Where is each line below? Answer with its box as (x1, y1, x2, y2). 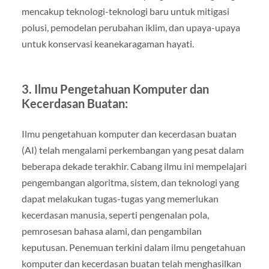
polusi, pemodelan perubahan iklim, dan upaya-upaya (21, 21, 240, 33)
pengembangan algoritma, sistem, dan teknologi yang (21, 176, 239, 188)
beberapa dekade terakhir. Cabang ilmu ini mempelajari (21, 160, 247, 172)
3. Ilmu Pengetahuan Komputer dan (21, 81, 209, 96)
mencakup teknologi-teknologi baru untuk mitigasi (21, 5, 229, 17)
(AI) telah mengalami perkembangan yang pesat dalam (21, 144, 244, 156)
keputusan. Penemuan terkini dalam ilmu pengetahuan (21, 241, 246, 253)
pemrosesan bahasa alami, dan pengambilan (21, 225, 202, 237)
